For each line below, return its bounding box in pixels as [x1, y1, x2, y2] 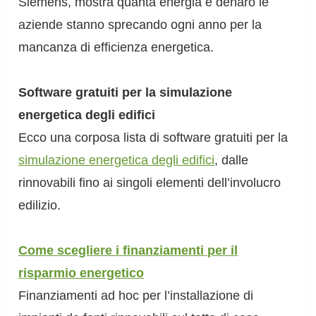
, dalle [214, 153, 249, 168]
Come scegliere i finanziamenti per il [18, 243, 238, 258]
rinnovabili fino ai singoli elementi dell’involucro [18, 176, 281, 190]
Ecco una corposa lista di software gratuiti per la [18, 130, 288, 145]
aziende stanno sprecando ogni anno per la [18, 18, 262, 32]
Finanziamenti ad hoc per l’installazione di [18, 288, 254, 303]
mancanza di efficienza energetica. [18, 40, 214, 55]
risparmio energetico [18, 266, 145, 281]
